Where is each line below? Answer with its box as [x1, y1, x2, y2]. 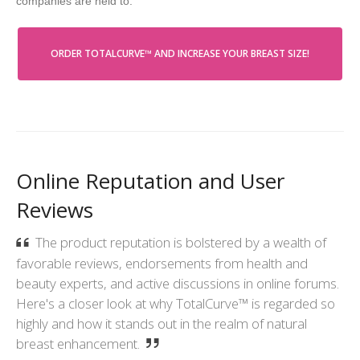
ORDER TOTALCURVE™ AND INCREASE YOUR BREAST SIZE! [51, 47, 309, 61]
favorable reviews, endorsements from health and [16, 253, 308, 272]
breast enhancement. [16, 333, 140, 353]
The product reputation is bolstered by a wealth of [35, 232, 327, 252]
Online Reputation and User [16, 166, 284, 196]
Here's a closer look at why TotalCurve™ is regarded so [16, 293, 335, 313]
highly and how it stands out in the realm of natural [16, 313, 307, 333]
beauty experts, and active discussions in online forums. [16, 273, 339, 292]
